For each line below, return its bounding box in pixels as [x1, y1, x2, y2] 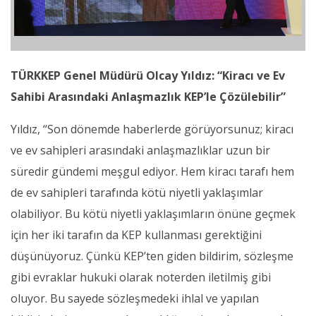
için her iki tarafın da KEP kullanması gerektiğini [11, 227, 262, 243]
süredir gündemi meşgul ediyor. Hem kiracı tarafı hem [11, 164, 294, 180]
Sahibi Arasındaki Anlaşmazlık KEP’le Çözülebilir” [11, 89, 286, 105]
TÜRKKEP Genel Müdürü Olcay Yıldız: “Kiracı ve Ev [11, 68, 285, 84]
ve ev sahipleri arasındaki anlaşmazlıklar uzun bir [11, 142, 270, 159]
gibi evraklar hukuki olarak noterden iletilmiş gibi [11, 269, 271, 286]
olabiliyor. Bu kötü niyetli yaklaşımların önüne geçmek [11, 206, 296, 222]
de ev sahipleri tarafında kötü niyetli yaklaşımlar [11, 185, 263, 201]
